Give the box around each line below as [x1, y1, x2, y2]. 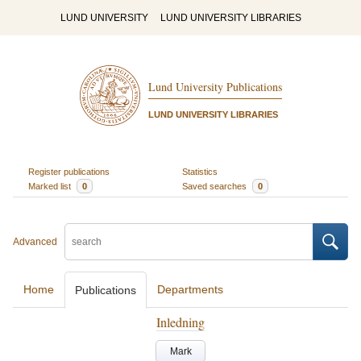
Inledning [156, 313, 205, 330]
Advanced [13, 236, 57, 247]
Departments [157, 283, 223, 296]
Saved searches [182, 180, 249, 191]
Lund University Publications [147, 79, 282, 95]
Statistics [182, 166, 218, 176]
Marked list [27, 180, 73, 191]
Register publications [27, 166, 110, 176]
